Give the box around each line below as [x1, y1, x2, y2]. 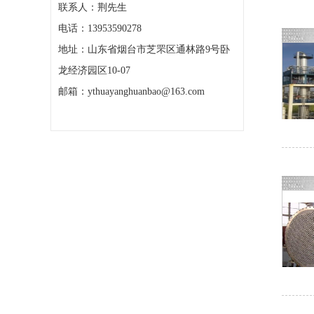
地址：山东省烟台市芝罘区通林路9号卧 [58, 44, 230, 55]
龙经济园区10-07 [58, 65, 130, 76]
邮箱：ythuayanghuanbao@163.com [58, 86, 205, 97]
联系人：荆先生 [58, 2, 127, 13]
